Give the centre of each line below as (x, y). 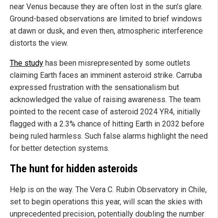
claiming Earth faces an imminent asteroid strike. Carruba (106, 75)
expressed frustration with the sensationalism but (94, 87)
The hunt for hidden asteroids (74, 169)
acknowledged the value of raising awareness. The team (105, 99)
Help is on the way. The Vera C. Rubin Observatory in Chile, (108, 190)
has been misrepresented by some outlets (117, 63)
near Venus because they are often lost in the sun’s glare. (106, 6)
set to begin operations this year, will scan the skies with (106, 202)
